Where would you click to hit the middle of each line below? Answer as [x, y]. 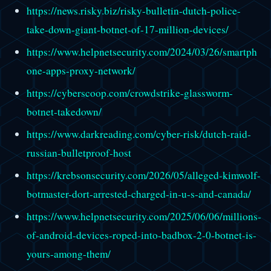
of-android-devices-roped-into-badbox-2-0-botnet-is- [141, 235]
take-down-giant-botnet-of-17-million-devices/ [127, 29]
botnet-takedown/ [64, 111]
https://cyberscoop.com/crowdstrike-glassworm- [129, 93]
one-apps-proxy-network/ [81, 70]
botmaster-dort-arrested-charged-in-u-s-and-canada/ [139, 194]
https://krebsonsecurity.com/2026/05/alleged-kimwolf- [143, 175]
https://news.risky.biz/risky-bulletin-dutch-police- [133, 10]
